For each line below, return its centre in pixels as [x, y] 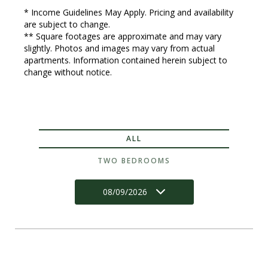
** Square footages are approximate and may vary [123, 36]
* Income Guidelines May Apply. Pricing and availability [129, 13]
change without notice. [68, 72]
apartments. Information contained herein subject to [126, 60]
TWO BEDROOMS [134, 161]
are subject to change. [67, 25]
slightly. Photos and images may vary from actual [119, 48]
